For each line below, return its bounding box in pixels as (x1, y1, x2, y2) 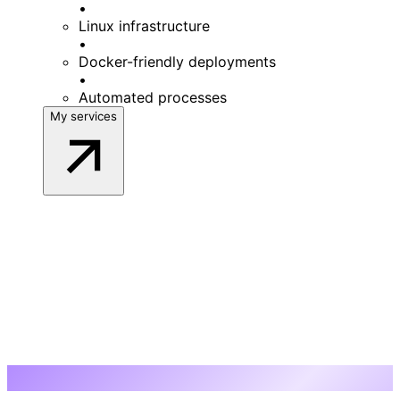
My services (50, 109, 117, 124)
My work (7, 365, 97, 392)
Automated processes (79, 88, 227, 107)
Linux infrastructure (79, 17, 210, 36)
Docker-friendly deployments (79, 53, 276, 71)
